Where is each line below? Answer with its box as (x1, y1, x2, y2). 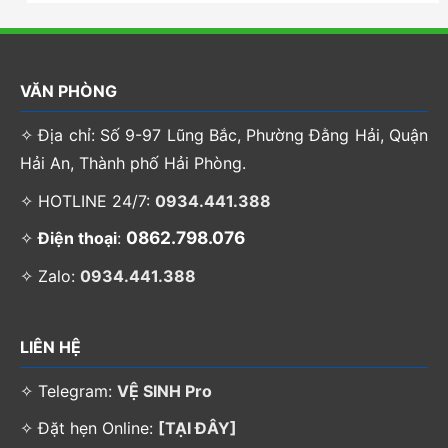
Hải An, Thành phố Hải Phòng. (20, 153, 246, 174)
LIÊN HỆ (20, 336, 81, 357)
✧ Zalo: (20, 266, 80, 287)
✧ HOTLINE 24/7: (20, 190, 155, 211)
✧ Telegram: (20, 380, 117, 401)
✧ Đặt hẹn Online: (20, 418, 158, 439)
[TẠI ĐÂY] (158, 418, 237, 439)
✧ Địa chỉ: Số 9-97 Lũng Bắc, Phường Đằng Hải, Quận (20, 125, 428, 146)
